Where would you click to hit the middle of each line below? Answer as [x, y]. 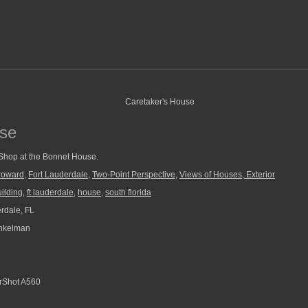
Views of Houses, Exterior [227, 175]
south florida [128, 192]
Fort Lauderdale [58, 175]
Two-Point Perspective [134, 175]
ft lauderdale [50, 192]
